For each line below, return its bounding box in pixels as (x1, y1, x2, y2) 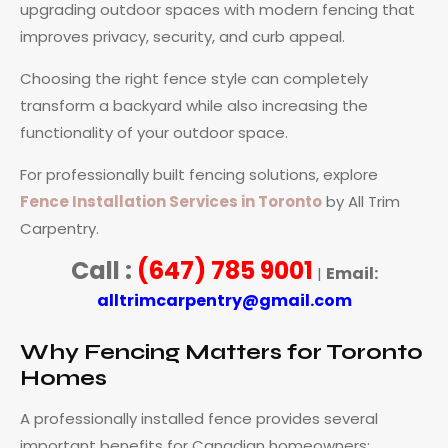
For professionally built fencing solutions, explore (20, 163, 378, 185)
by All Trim (322, 190, 400, 212)
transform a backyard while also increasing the (20, 94, 368, 116)
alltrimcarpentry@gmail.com (96, 288, 352, 312)
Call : (70, 253, 137, 287)
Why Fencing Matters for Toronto (20, 338, 423, 365)
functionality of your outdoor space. (20, 121, 288, 143)
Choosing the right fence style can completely (20, 67, 368, 89)
